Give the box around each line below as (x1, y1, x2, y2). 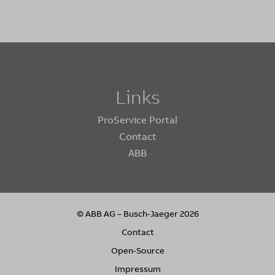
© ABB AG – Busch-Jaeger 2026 (76, 208, 199, 220)
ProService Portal (98, 114, 177, 126)
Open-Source (110, 245, 165, 257)
